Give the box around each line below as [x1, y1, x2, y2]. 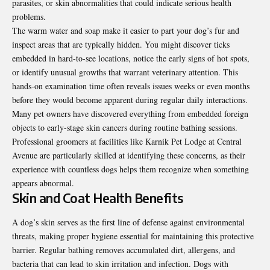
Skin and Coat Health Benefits [12, 190, 183, 207]
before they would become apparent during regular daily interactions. [12, 94, 248, 106]
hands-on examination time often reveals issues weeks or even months [12, 80, 250, 92]
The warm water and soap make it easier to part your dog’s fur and [12, 25, 239, 37]
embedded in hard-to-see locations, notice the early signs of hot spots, [12, 52, 250, 64]
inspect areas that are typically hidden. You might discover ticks [12, 39, 230, 51]
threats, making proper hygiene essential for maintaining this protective [12, 230, 254, 242]
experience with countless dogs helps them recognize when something [12, 163, 249, 175]
